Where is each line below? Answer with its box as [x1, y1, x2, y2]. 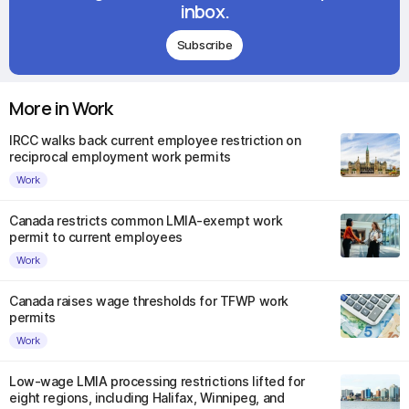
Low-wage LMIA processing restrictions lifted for [9, 373, 305, 389]
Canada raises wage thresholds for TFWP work [9, 293, 288, 309]
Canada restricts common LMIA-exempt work [9, 213, 283, 228]
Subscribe [176, 37, 233, 52]
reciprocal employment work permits [9, 149, 231, 164]
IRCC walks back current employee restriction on [9, 132, 301, 148]
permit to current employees [9, 229, 183, 245]
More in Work [9, 96, 113, 121]
